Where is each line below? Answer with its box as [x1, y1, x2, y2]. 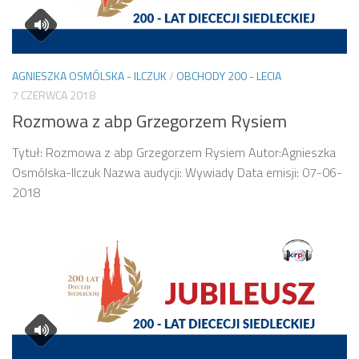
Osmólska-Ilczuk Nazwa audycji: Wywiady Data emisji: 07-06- [12, 162, 342, 182]
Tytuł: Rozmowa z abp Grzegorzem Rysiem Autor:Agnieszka [12, 142, 336, 162]
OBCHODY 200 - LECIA [176, 67, 281, 84]
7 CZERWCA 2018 [12, 86, 95, 103]
